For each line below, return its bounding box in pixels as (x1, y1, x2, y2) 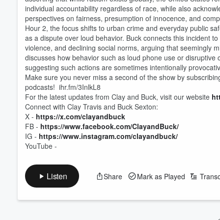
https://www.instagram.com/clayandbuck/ (39, 131, 178, 141)
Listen (47, 170, 67, 182)
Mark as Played (137, 171, 185, 181)
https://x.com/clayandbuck (36, 111, 125, 121)
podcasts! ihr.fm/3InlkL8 (25, 82, 101, 92)
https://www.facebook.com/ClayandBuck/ (40, 121, 179, 131)
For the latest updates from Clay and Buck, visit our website (25, 92, 212, 102)
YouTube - (25, 141, 57, 151)
